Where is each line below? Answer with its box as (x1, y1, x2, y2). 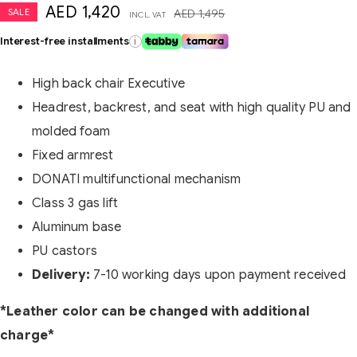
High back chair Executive (32, 75, 185, 92)
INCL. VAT (128, 9, 167, 20)
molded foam (32, 123, 111, 139)
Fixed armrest (32, 147, 114, 163)
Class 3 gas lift (32, 194, 119, 211)
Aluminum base (32, 218, 122, 235)
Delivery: (32, 266, 93, 283)
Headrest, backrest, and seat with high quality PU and (32, 99, 351, 116)
